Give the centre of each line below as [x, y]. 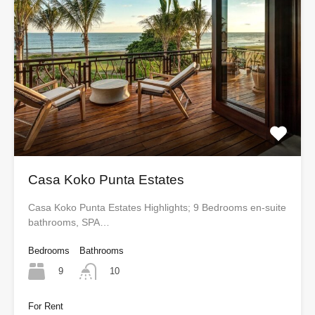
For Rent [46, 307]
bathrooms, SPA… [69, 222]
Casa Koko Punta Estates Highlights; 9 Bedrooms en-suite [157, 207]
